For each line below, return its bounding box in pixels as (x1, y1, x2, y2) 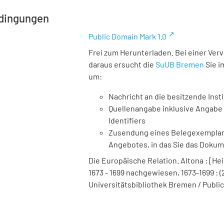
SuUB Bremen (155, 59, 204, 69)
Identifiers (108, 115, 145, 125)
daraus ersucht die (88, 59, 155, 69)
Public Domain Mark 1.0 (88, 31, 166, 41)
